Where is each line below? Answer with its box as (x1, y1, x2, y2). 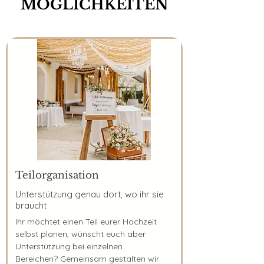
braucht (15, 200, 47, 211)
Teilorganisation (15, 169, 99, 181)
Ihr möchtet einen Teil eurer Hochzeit (15, 216, 157, 227)
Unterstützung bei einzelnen (15, 241, 123, 252)
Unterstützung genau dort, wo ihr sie (15, 189, 164, 200)
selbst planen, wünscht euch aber (15, 229, 146, 239)
